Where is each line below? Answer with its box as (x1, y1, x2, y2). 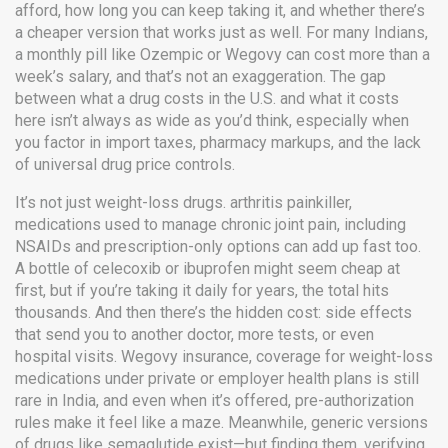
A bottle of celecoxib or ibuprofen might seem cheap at (15, 259, 400, 278)
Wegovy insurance (121, 347, 249, 366)
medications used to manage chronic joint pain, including (15, 215, 406, 234)
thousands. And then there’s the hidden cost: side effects (15, 303, 412, 322)
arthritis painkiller (230, 193, 349, 212)
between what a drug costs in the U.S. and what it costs (15, 89, 399, 108)
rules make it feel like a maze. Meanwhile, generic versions (15, 413, 428, 432)
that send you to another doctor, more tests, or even (15, 325, 374, 344)
